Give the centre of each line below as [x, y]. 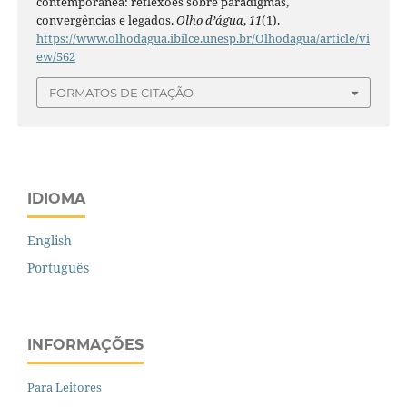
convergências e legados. [106, 20]
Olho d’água [209, 20]
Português [58, 268]
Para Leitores [65, 387]
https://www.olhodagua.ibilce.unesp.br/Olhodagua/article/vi [203, 38]
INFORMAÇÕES [85, 345]
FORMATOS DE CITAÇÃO [121, 92]
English [50, 241]
